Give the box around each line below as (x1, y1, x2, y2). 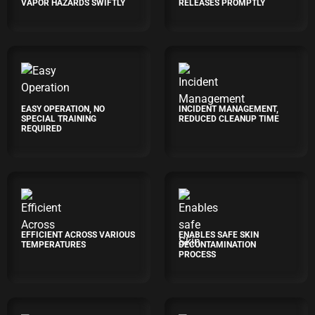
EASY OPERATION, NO (21, 104, 105, 114)
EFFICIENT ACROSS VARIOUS (21, 230, 135, 240)
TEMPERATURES (21, 240, 86, 250)
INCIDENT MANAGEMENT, (179, 104, 278, 114)
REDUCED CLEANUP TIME (179, 114, 279, 124)
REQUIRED (21, 124, 62, 134)
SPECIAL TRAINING (21, 114, 96, 124)
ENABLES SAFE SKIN (179, 230, 259, 240)
